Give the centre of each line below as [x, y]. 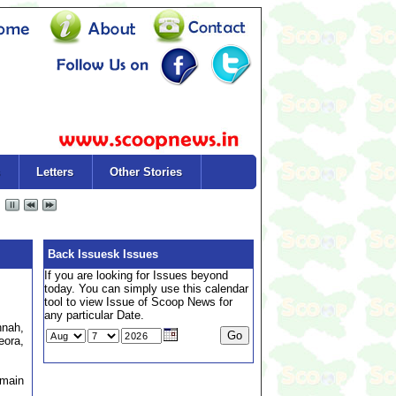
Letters [54, 172]
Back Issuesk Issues [101, 254]
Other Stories [145, 172]
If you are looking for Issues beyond [136, 275]
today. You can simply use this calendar [146, 289]
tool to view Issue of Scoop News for [138, 302]
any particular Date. [94, 315]
